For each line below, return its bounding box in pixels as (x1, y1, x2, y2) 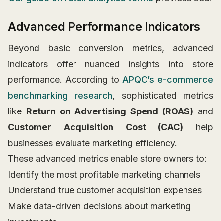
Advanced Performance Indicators (8, 19, 201, 34)
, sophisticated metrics (112, 90, 213, 101)
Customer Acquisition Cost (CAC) (8, 122, 184, 133)
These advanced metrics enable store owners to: (8, 153, 207, 164)
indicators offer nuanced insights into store (8, 59, 213, 70)
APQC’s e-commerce (122, 74, 213, 85)
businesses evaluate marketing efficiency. (8, 138, 177, 148)
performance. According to (8, 74, 122, 85)
